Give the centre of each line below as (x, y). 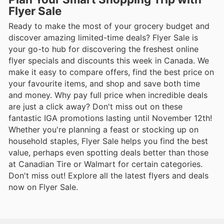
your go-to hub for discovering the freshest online (103, 49)
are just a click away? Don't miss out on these (95, 106)
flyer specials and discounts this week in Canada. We (109, 60)
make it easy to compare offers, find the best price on (111, 72)
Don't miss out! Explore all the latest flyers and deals (108, 175)
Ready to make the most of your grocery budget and (109, 26)
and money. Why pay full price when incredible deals (108, 95)
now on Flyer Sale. (43, 187)
